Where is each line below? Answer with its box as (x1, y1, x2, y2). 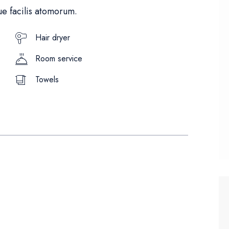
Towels (35, 74, 59, 86)
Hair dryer (35, 32, 70, 44)
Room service (35, 53, 82, 65)
